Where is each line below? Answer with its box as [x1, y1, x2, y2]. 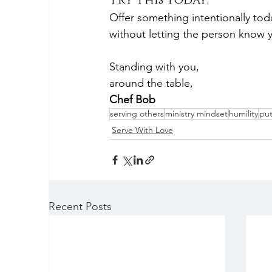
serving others [110, 108, 164, 119]
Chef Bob [109, 93, 155, 106]
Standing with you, [109, 60, 199, 73]
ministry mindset [165, 108, 228, 119]
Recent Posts [49, 200, 112, 213]
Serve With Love [112, 124, 173, 135]
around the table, [109, 76, 193, 90]
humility [229, 108, 258, 119]
